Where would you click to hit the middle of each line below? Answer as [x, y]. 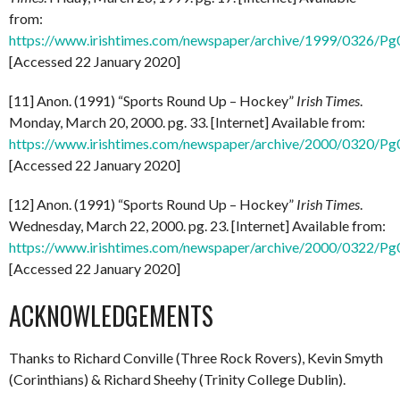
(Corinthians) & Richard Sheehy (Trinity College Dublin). [177, 379]
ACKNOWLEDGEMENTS [111, 315]
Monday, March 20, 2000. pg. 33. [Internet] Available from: [187, 121]
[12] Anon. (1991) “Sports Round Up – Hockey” [153, 204]
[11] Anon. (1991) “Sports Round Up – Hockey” [153, 100]
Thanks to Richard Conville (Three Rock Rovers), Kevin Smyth [196, 357]
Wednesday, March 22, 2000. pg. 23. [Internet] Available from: [197, 225]
